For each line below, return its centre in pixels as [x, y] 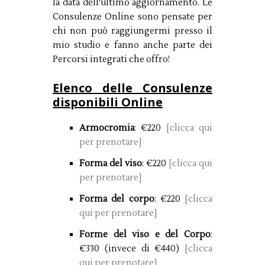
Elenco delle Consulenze [132, 88]
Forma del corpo [117, 199]
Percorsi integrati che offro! [111, 59]
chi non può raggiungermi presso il [132, 31]
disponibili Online [108, 102]
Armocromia [107, 128]
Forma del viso [111, 163]
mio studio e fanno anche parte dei [132, 45]
